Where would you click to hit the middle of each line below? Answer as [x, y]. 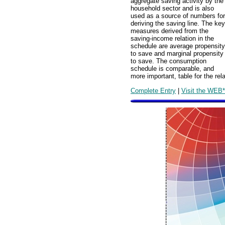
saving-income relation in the [172, 39]
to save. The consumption [168, 61]
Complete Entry [153, 90]
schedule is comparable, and [172, 69]
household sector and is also [172, 9]
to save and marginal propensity [177, 54]
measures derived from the [170, 31]
